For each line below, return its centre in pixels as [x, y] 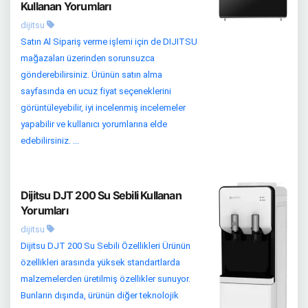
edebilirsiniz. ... [50, 141]
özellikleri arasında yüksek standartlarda [100, 263]
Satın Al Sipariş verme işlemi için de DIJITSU [109, 42]
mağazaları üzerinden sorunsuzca [88, 58]
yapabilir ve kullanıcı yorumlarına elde [94, 124]
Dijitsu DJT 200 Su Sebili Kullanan [101, 196]
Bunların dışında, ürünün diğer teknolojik [100, 296]
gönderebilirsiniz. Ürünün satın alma [91, 75]
